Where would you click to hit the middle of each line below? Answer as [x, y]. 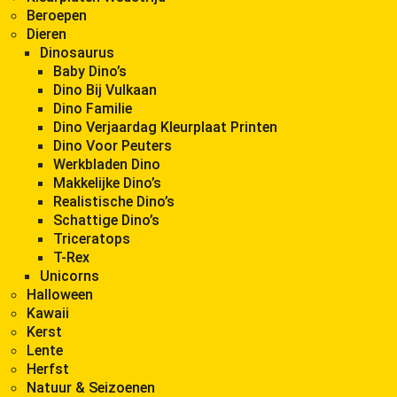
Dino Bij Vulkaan [105, 90]
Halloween [60, 294]
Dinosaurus [77, 52]
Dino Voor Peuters [113, 145]
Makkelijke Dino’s [107, 183]
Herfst [48, 369]
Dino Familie [93, 108]
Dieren [47, 34]
